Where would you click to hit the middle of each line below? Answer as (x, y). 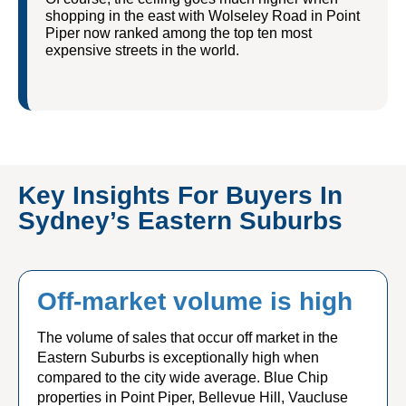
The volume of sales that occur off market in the (188, 338)
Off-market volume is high (195, 301)
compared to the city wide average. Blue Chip (183, 377)
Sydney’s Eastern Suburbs (180, 221)
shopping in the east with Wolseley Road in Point (203, 16)
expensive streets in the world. (142, 50)
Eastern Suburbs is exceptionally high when (178, 358)
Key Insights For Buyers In (180, 195)
